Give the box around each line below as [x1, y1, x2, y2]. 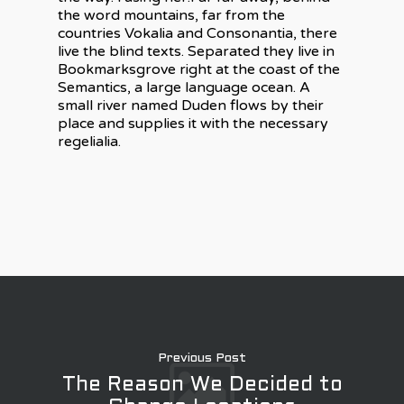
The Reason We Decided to [61, 375, 343, 395]
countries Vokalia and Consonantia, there [58, 23, 337, 42]
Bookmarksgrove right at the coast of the [58, 60, 340, 78]
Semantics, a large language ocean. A [58, 78, 310, 96]
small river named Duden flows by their [58, 96, 324, 115]
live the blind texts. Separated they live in [58, 41, 335, 60]
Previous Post [158, 352, 246, 364]
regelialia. [58, 132, 121, 151]
